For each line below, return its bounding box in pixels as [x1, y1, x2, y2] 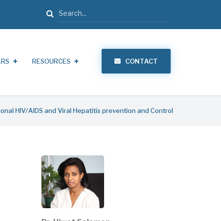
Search [58, 6, 82, 14]
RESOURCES [32, 57, 71, 65]
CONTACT [125, 57, 158, 65]
